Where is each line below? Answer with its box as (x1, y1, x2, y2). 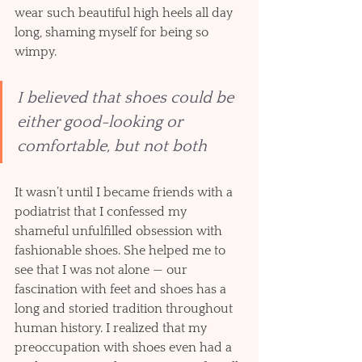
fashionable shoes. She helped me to (15, 243, 229, 259)
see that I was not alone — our (15, 263, 191, 278)
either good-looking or (17, 113, 187, 132)
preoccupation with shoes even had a (15, 340, 235, 356)
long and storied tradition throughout (15, 301, 236, 317)
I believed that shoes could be (17, 89, 238, 107)
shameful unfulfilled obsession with (15, 224, 225, 239)
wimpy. (15, 44, 60, 60)
